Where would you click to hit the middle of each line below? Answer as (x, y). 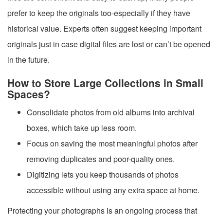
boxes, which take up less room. (82, 127)
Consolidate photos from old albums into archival (111, 112)
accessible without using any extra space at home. (113, 190)
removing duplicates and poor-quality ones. (101, 159)
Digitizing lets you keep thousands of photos (103, 174)
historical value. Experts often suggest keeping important (104, 28)
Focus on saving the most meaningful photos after (112, 143)
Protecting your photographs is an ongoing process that (102, 210)
